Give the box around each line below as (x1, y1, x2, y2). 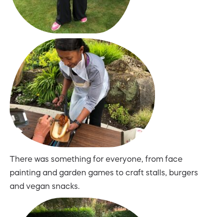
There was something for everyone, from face (10, 155, 183, 163)
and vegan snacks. (10, 182, 79, 190)
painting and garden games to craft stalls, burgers (10, 168, 198, 176)
